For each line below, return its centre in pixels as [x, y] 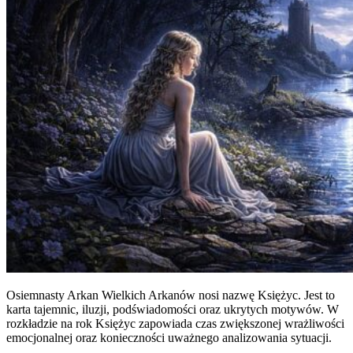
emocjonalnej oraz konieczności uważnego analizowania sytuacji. [169, 337]
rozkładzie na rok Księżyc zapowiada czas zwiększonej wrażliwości [175, 323]
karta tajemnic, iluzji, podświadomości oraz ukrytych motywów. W [173, 309]
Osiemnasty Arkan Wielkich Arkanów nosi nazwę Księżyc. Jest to [171, 295]
